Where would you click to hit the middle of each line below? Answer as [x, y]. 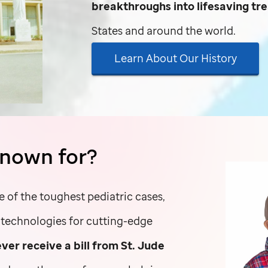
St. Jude [143, 245]
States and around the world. [164, 30]
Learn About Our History [175, 58]
